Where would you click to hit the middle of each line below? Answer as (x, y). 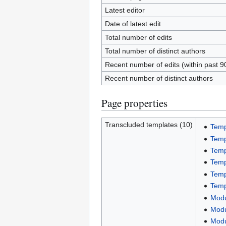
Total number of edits (138, 37)
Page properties (134, 103)
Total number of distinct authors (155, 51)
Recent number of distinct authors (159, 78)
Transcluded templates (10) (149, 125)
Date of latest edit (133, 24)
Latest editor (125, 10)
